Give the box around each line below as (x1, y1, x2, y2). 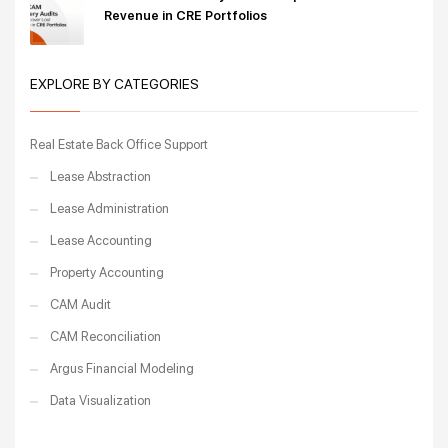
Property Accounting (50, 265, 164, 281)
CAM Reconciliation (50, 329, 161, 345)
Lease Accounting (50, 233, 152, 249)
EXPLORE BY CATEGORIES (30, 76, 199, 93)
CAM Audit (50, 297, 111, 313)
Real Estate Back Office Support (30, 137, 208, 153)
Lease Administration (50, 201, 169, 217)
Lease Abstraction (50, 169, 151, 185)
